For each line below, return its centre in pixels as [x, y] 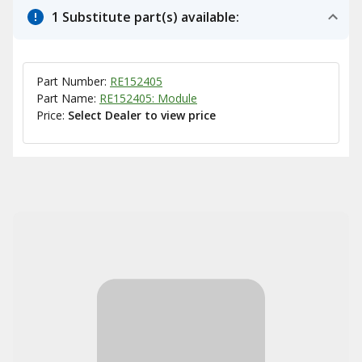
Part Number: [73, 81]
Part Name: [68, 98]
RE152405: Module [148, 98]
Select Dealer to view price [142, 115]
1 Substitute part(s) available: [145, 17]
